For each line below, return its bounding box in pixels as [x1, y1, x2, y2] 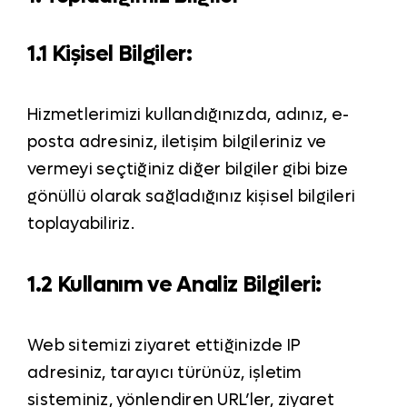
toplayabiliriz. [26, 213, 135, 235]
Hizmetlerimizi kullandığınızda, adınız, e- [26, 104, 350, 126]
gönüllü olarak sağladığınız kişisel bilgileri [26, 186, 356, 208]
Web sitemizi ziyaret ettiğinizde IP [26, 335, 302, 357]
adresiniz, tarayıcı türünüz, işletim [26, 362, 303, 384]
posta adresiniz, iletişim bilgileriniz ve [26, 132, 327, 154]
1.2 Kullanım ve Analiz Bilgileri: [26, 271, 323, 300]
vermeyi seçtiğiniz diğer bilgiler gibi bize [26, 159, 349, 181]
